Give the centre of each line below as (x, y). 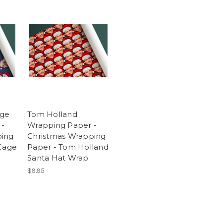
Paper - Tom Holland (68, 147)
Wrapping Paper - (62, 125)
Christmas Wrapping (67, 136)
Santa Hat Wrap (58, 158)
